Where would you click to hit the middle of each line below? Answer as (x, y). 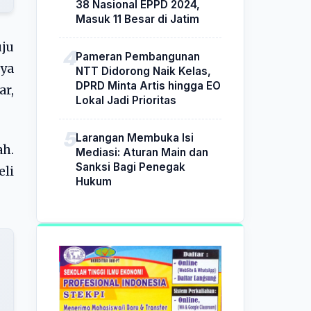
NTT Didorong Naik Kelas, (143, 71)
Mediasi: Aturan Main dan (142, 152)
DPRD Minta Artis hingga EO (148, 85)
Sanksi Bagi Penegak (131, 167)
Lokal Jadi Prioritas (126, 100)
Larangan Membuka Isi (135, 137)
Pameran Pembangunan (138, 56)
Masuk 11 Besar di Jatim (137, 19)
